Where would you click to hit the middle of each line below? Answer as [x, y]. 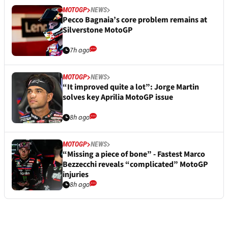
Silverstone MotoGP [98, 30]
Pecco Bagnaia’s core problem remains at [135, 20]
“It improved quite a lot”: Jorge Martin [131, 87]
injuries [76, 175]
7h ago [80, 51]
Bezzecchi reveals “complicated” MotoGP [135, 165]
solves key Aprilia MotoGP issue [118, 97]
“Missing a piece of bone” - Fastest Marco [134, 154]
